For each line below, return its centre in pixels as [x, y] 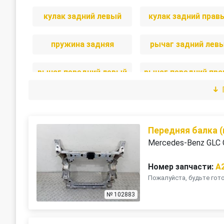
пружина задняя [82, 44]
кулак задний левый [82, 16]
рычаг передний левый [82, 72]
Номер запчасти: [181, 167]
